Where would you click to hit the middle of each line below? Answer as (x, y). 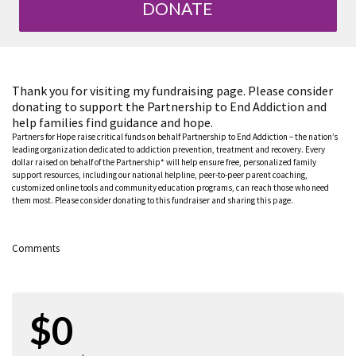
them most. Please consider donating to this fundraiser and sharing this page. (153, 200)
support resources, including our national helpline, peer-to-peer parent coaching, (160, 174)
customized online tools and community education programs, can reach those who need (170, 187)
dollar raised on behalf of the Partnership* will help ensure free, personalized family (164, 162)
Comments (36, 248)
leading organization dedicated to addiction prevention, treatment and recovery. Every (168, 149)
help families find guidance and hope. (112, 122)
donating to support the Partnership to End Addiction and (169, 106)
